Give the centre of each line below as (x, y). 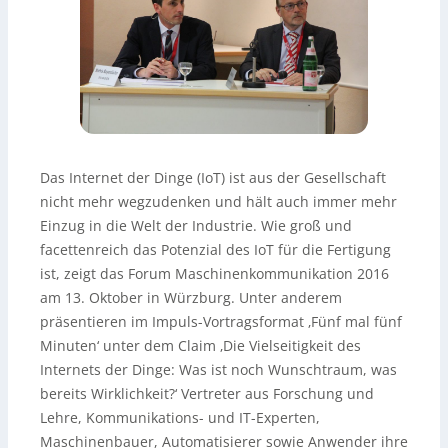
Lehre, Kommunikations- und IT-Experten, (180, 417)
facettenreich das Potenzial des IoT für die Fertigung (215, 249)
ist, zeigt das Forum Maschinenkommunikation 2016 (214, 273)
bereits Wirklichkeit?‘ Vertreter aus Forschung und (207, 393)
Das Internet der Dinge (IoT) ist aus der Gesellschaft (213, 177)
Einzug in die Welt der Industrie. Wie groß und (196, 225)
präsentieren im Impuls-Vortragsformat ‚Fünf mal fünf (221, 321)
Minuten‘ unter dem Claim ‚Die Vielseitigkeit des (200, 345)
